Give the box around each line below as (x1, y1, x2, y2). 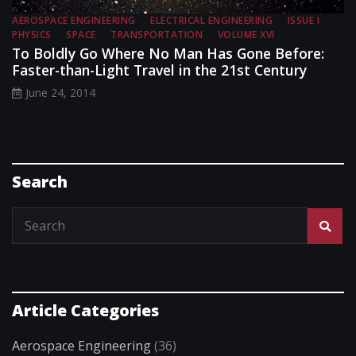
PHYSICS (12, 28, 52, 42)
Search (12, 171, 68, 193)
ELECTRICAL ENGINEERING (150, 14, 273, 28)
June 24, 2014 (25, 85, 95, 101)
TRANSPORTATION (110, 28, 203, 42)
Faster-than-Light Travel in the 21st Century (12, 60, 307, 80)
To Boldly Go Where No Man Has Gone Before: (12, 44, 324, 64)
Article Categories (12, 300, 159, 322)
